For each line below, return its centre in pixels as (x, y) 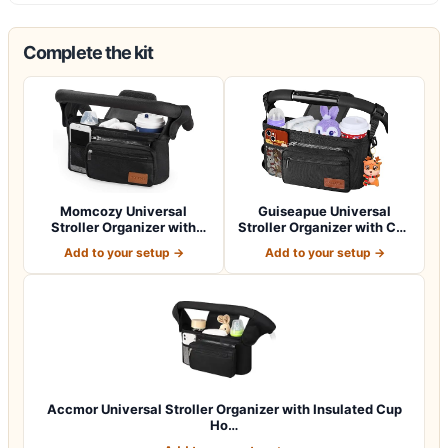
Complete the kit (88, 52)
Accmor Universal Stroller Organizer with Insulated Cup (224, 408)
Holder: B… (324, 242)
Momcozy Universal (123, 210)
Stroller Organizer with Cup (324, 226)
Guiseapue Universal (324, 210)
